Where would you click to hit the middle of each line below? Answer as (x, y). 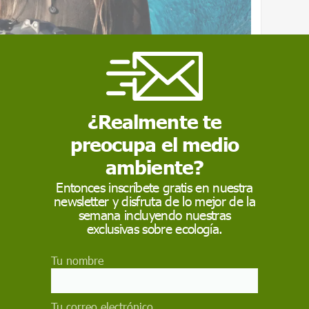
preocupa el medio (154, 144)
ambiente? (154, 167)
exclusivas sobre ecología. (154, 229)
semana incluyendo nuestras (154, 215)
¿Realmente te (154, 121)
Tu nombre (77, 260)
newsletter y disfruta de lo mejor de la (154, 201)
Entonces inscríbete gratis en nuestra (154, 187)
